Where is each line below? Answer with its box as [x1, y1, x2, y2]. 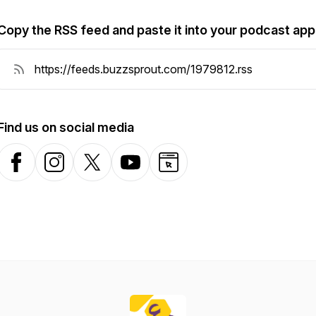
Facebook [6, 162, 58, 177]
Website [158, 162, 199, 177]
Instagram [44, 162, 95, 177]
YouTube [120, 162, 166, 177]
